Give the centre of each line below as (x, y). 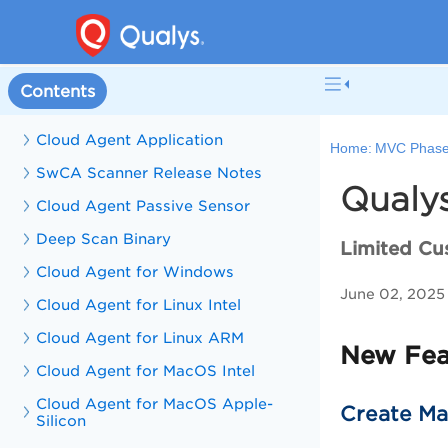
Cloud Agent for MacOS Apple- (155, 403)
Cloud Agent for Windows (135, 271)
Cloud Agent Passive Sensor (143, 205)
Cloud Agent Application (130, 139)
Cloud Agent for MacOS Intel (146, 370)
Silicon (61, 420)
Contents (57, 91)
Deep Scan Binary (104, 238)
